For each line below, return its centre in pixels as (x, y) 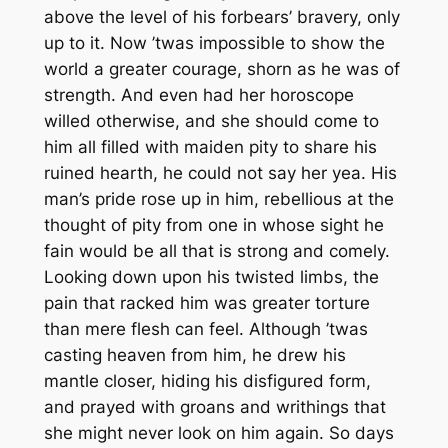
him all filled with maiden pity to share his (210, 147)
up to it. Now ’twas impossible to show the (214, 43)
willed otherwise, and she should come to (211, 121)
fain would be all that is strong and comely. (216, 251)
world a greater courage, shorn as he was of (221, 69)
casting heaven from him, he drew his (194, 355)
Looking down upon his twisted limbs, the (211, 277)
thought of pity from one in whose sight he (213, 225)
